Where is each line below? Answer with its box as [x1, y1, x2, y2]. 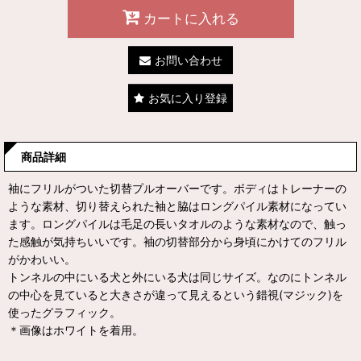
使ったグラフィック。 [8, 305, 121, 320]
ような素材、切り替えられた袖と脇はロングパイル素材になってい [8, 199, 346, 214]
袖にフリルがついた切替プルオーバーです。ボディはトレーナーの [8, 181, 346, 196]
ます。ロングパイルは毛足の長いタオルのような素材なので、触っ [8, 217, 346, 231]
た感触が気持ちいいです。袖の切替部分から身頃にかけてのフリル [8, 234, 346, 249]
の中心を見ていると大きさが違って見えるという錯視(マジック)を [8, 288, 343, 302]
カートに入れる [143, 9, 239, 27]
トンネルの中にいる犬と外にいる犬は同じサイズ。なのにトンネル [8, 270, 346, 284]
